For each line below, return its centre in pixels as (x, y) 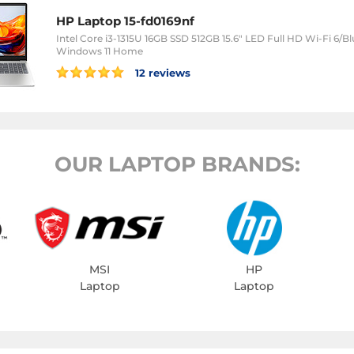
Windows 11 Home (100, 51)
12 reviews (161, 72)
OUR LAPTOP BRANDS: (177, 164)
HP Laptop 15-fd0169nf (125, 21)
